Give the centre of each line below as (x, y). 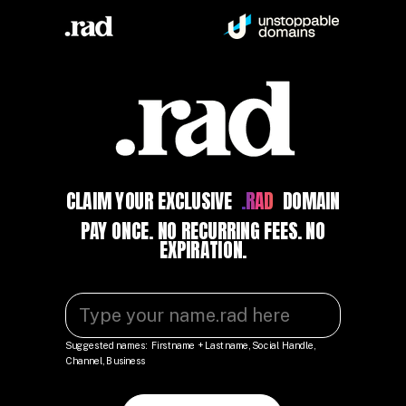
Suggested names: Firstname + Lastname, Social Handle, (190, 346)
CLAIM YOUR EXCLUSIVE (151, 202)
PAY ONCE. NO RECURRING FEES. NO (203, 231)
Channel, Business (106, 360)
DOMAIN (309, 202)
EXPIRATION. (203, 250)
